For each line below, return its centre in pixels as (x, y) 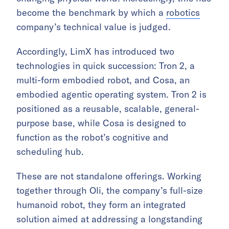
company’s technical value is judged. (94, 27)
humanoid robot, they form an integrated (101, 205)
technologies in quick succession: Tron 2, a (106, 66)
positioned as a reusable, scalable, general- (108, 109)
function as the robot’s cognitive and (93, 137)
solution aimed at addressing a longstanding (109, 219)
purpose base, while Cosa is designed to (101, 123)
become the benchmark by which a (91, 13)
